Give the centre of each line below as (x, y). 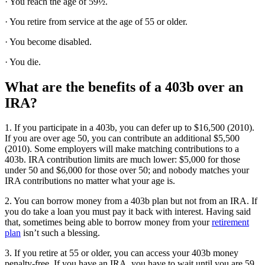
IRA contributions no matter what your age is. (90, 181)
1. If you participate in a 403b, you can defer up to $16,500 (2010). (130, 128)
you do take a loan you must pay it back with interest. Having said (128, 212)
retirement (230, 222)
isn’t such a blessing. (60, 233)
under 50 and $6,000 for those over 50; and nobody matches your (127, 170)
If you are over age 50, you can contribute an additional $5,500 (122, 138)
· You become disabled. (48, 41)
